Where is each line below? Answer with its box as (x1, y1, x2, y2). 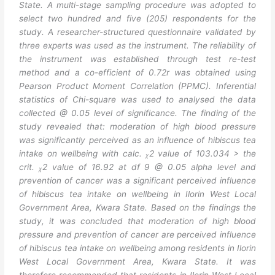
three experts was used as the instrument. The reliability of (19, 41, 256, 51)
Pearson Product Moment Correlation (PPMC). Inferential (19, 81, 256, 91)
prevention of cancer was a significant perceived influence (19, 176, 256, 186)
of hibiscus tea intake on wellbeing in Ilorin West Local (19, 189, 256, 199)
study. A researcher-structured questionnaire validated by (19, 27, 256, 37)
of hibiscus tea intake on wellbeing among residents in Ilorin (19, 243, 256, 254)
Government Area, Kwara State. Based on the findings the (19, 203, 256, 213)
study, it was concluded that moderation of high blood (19, 216, 256, 227)
